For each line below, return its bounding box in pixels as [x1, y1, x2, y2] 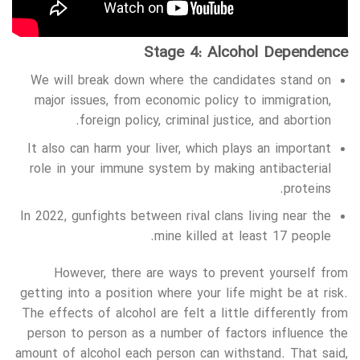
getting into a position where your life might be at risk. [20, 284, 348, 305]
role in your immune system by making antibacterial [30, 159, 332, 179]
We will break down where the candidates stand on [31, 72, 332, 92]
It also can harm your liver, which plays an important [27, 139, 332, 159]
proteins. [284, 179, 332, 199]
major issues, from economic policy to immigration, [35, 92, 332, 112]
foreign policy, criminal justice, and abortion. [80, 112, 332, 132]
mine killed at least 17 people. [154, 227, 332, 247]
